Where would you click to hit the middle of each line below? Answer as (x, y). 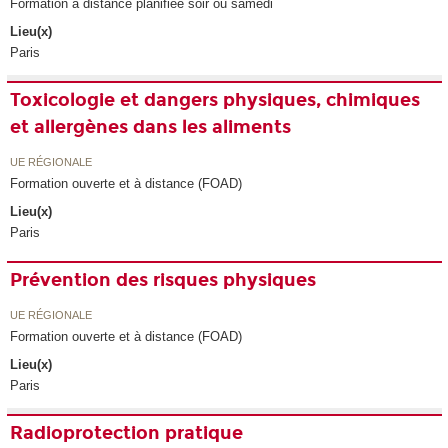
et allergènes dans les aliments (151, 127)
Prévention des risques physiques (163, 280)
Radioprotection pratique (127, 433)
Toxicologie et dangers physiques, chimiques (215, 100)
